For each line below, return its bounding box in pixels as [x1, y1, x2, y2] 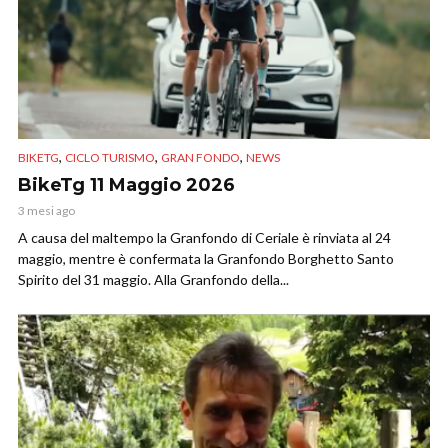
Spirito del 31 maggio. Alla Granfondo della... [18, 271, 289, 289]
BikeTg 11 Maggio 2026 [18, 174, 235, 197]
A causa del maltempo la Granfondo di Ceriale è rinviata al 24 [18, 229, 391, 247]
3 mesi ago [18, 203, 75, 219]
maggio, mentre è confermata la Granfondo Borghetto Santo [18, 250, 394, 268]
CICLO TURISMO [65, 150, 155, 166]
